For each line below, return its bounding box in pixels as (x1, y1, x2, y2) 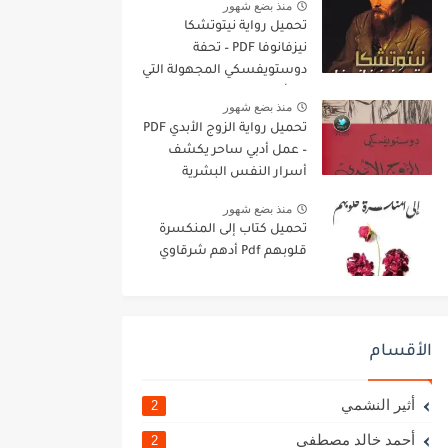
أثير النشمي (340, 396, 415, 414)
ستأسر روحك (228, 85, 307, 100)
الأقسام (370, 343, 432, 362)
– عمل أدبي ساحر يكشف (168, 143, 307, 158)
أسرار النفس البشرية (182, 165, 307, 180)
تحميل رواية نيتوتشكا (184, 19, 307, 34)
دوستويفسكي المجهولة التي (142, 63, 307, 78)
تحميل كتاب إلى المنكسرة (159, 223, 307, 238)
